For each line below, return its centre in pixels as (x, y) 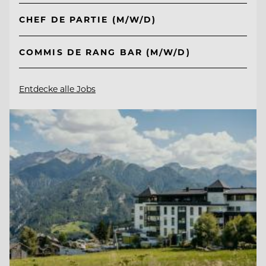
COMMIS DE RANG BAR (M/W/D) (105, 52)
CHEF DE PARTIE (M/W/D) (88, 20)
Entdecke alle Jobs (57, 89)
